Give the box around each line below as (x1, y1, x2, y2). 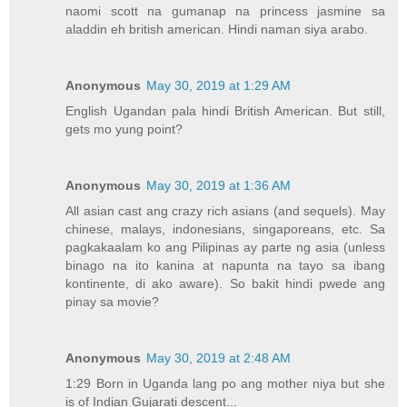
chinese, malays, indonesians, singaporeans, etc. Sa (65, 222, 385, 237)
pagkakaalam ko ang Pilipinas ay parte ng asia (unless (65, 240, 385, 255)
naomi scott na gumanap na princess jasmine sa (65, 4, 385, 19)
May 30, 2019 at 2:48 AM (146, 351, 292, 366)
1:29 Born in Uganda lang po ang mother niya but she (65, 376, 385, 392)
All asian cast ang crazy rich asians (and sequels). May (65, 203, 385, 219)
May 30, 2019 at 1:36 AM (146, 178, 292, 194)
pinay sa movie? (65, 294, 160, 310)
